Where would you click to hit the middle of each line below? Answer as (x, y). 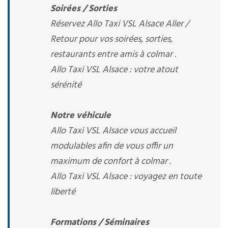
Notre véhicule (81, 116)
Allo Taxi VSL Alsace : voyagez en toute (126, 177)
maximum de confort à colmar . (111, 162)
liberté (63, 192)
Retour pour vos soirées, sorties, (111, 39)
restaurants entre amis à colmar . (113, 55)
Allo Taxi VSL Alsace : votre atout (114, 70)
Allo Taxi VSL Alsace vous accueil (113, 131)
